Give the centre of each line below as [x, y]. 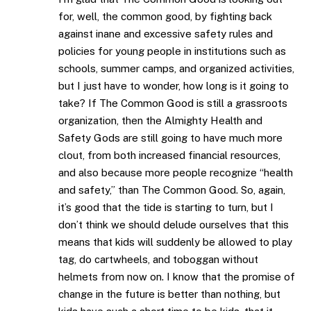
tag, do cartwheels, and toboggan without [158, 259]
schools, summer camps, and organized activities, [176, 68]
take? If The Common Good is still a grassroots [173, 103]
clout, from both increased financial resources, [169, 155]
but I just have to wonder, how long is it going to [174, 85]
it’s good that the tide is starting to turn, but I [166, 207]
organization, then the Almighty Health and [160, 120]
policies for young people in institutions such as [172, 51]
